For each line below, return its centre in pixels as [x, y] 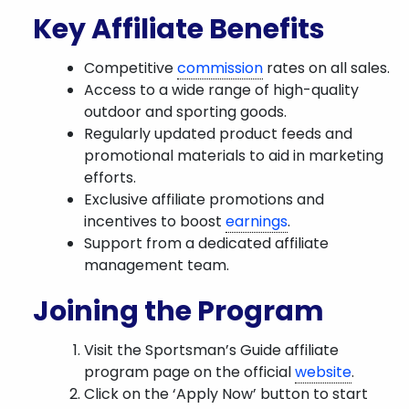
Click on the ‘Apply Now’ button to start [226, 394]
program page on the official [189, 372]
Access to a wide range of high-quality [221, 90]
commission [220, 68]
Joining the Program [178, 311]
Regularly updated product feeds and [218, 134]
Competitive [131, 68]
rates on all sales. [326, 68]
